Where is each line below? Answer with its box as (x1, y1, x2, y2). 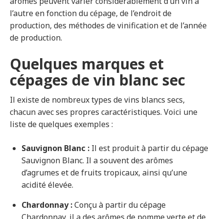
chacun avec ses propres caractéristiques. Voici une (10, 107, 197, 118)
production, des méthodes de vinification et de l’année (10, 20, 207, 31)
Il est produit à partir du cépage (89, 143, 208, 154)
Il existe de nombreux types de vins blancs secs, (10, 94, 185, 106)
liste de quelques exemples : (10, 119, 113, 130)
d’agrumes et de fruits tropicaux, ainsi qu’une (22, 167, 187, 178)
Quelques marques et (10, 54, 164, 74)
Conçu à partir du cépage (72, 199, 166, 211)
